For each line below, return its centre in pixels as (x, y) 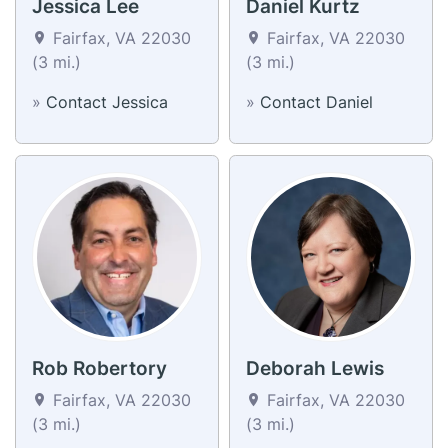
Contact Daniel (316, 101)
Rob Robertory (99, 368)
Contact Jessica (107, 101)
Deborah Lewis (315, 368)
